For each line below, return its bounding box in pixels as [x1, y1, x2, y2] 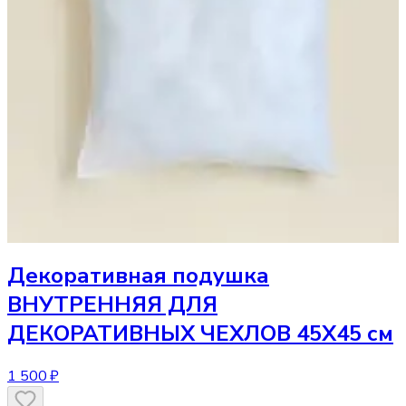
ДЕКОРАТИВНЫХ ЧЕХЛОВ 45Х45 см [7, 319, 393, 349]
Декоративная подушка [7, 261, 269, 291]
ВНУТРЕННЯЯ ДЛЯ [7, 290, 217, 320]
